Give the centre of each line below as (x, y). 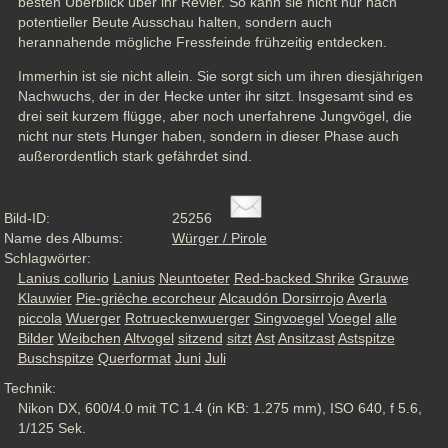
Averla (366, 297)
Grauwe (383, 277)
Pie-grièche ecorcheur (145, 297)
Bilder (35, 337)
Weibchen (89, 337)
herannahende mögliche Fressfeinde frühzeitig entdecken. (204, 42)
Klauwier (44, 297)
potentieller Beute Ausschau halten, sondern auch (174, 22)
